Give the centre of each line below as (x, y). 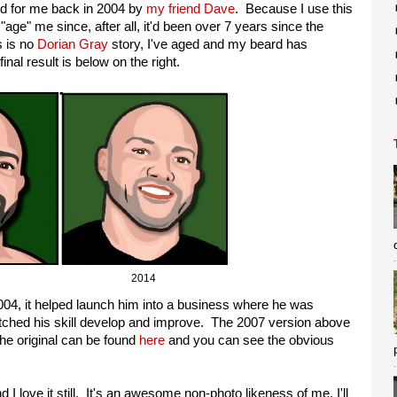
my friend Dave (191, 9)
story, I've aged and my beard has (208, 45)
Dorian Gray (73, 45)
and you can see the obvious (249, 340)
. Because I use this (294, 9)
